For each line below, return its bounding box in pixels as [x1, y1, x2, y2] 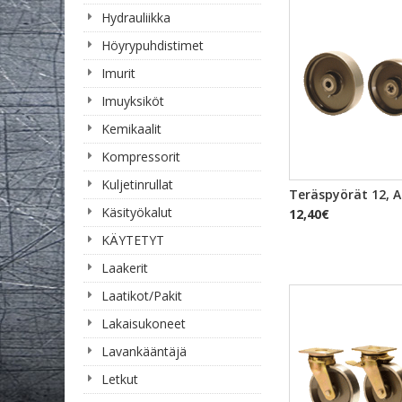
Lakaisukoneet [101, 315, 186, 332]
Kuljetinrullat [101, 176, 173, 193]
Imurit [101, 65, 135, 82]
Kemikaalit [101, 120, 162, 137]
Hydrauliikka [101, 9, 170, 26]
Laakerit [101, 259, 148, 276]
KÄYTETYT [101, 232, 164, 249]
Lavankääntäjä [101, 343, 187, 360]
